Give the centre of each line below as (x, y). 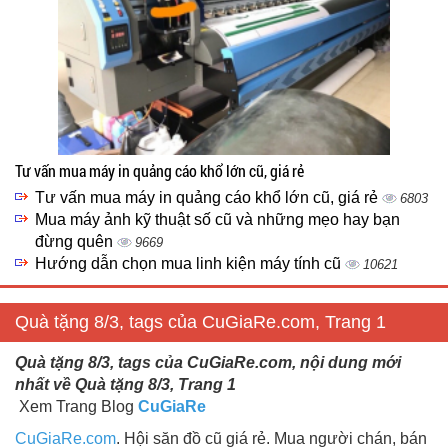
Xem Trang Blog (76, 406)
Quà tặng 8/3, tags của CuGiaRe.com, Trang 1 (200, 322)
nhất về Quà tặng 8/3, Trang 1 (125, 384)
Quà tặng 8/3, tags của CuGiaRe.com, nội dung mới (208, 362)
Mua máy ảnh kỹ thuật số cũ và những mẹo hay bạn (217, 219)
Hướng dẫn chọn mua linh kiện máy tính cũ (190, 263)
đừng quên (76, 241)
